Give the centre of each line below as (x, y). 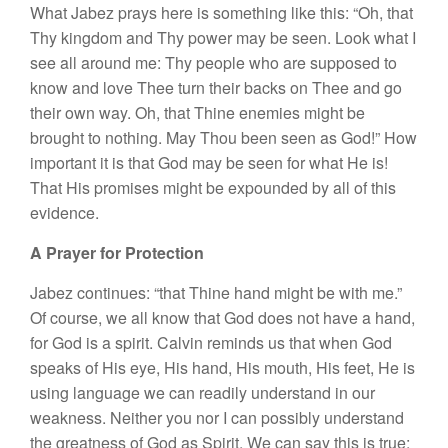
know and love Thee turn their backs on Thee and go (216, 87)
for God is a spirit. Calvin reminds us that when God (211, 342)
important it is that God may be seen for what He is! (209, 162)
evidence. (64, 212)
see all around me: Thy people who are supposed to (213, 62)
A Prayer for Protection (117, 252)
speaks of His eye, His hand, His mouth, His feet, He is (222, 367)
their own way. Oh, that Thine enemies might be (197, 112)
